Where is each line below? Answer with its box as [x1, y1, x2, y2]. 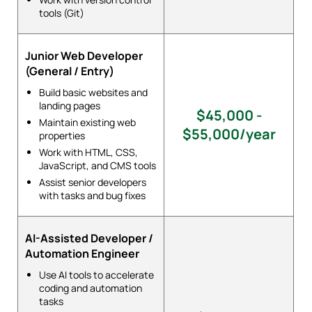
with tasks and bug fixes [39, 188, 146, 202]
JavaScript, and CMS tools [39, 158, 157, 172]
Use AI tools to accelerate [39, 267, 155, 281]
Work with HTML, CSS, [39, 145, 139, 159]
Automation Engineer [25, 245, 140, 261]
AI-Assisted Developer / [25, 230, 154, 246]
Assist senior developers [39, 175, 147, 189]
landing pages [39, 98, 101, 112]
